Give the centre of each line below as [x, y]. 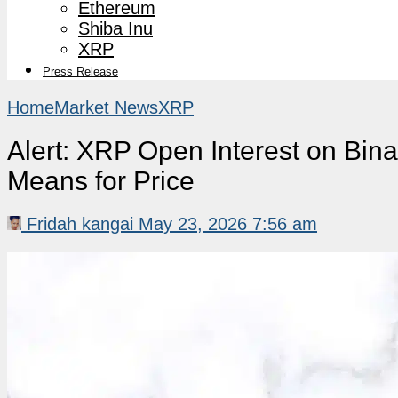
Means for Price [101, 180]
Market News [106, 107]
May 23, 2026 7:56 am [228, 223]
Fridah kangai [80, 223]
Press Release [80, 71]
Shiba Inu [115, 28]
